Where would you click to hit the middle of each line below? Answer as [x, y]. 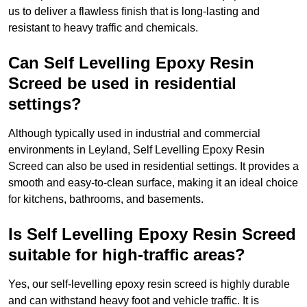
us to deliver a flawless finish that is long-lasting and [134, 12]
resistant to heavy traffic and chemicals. [103, 28]
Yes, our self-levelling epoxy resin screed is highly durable [149, 284]
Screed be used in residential [122, 84]
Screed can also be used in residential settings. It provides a [153, 167]
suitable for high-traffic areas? [127, 255]
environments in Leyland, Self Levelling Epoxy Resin [136, 150]
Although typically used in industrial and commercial [134, 134]
